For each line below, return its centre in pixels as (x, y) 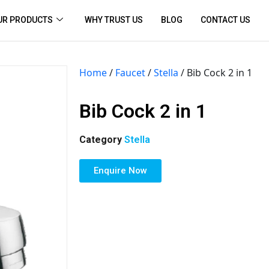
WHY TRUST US (114, 20)
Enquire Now (120, 170)
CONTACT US (226, 20)
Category (101, 139)
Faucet (130, 72)
